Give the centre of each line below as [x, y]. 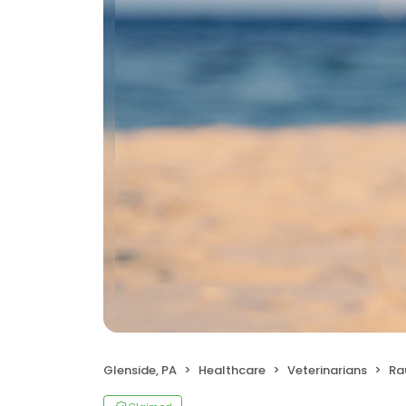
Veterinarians [327, 370]
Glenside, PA [140, 370]
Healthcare [232, 370]
